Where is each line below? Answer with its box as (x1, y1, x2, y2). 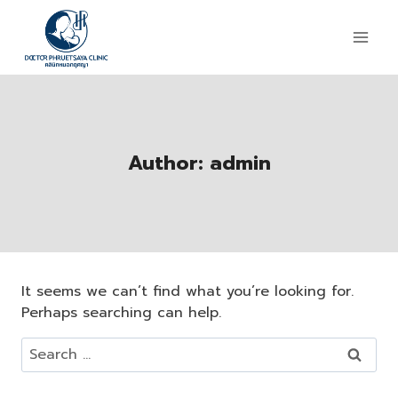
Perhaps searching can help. (21, 301, 221, 323)
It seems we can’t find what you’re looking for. (21, 280, 354, 302)
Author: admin (127, 148, 271, 179)
